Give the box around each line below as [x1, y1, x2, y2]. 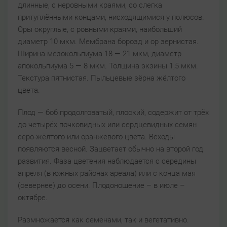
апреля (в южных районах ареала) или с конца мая [18, 169, 196, 178]
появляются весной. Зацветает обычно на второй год [18, 144, 203, 154]
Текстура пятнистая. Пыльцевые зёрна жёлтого [18, 73, 185, 83]
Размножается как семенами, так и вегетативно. [18, 215, 189, 225]
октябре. [18, 193, 48, 203]
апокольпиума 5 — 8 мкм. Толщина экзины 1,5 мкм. [18, 61, 198, 71]
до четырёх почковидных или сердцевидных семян [18, 120, 197, 130]
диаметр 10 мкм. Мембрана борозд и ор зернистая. [18, 37, 199, 47]
